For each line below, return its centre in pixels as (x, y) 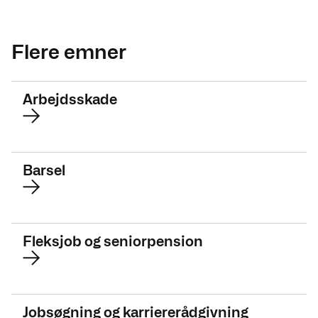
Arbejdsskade (70, 100)
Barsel (44, 171)
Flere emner (69, 52)
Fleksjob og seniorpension (113, 242)
